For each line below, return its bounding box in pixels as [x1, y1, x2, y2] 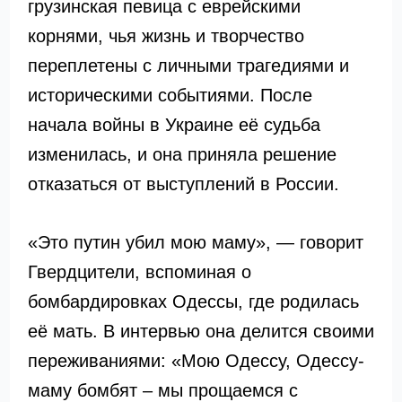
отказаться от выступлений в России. [27, 174, 339, 194]
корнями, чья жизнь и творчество [27, 26, 304, 46]
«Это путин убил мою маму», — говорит [27, 232, 363, 252]
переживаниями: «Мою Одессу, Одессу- [27, 351, 364, 371]
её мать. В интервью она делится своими [27, 321, 374, 341]
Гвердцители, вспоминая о [27, 262, 251, 282]
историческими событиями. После [27, 85, 312, 105]
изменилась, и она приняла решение [27, 144, 336, 164]
